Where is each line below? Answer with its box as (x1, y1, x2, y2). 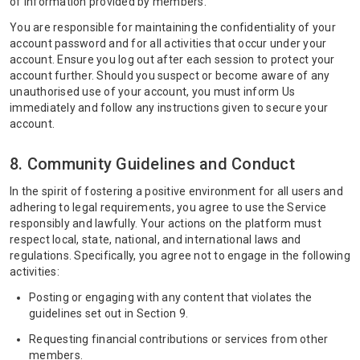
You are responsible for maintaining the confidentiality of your (10, 21, 336, 34)
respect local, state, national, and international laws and (10, 233, 301, 246)
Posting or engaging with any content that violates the (29, 291, 313, 304)
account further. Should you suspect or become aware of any (10, 69, 330, 82)
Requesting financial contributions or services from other (29, 333, 329, 346)
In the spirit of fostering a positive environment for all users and (10, 185, 343, 198)
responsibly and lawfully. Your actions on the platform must (10, 217, 321, 230)
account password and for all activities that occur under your (10, 37, 327, 50)
